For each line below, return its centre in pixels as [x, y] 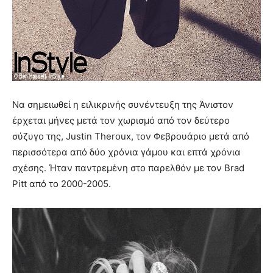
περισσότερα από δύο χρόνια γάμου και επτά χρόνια [126, 152]
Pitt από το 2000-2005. [62, 184]
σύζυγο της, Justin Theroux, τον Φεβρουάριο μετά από [131, 136]
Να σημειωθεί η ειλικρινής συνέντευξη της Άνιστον [123, 105]
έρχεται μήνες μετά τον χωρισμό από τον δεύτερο [121, 121]
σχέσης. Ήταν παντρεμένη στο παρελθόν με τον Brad [128, 168]
